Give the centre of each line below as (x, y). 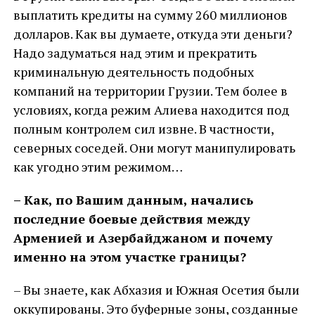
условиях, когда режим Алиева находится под (151, 110)
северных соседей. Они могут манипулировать (154, 148)
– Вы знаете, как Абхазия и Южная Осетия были (156, 290)
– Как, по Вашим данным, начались (133, 200)
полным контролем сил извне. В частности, (143, 129)
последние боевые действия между (131, 219)
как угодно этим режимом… (98, 167)
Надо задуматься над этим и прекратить (135, 53)
